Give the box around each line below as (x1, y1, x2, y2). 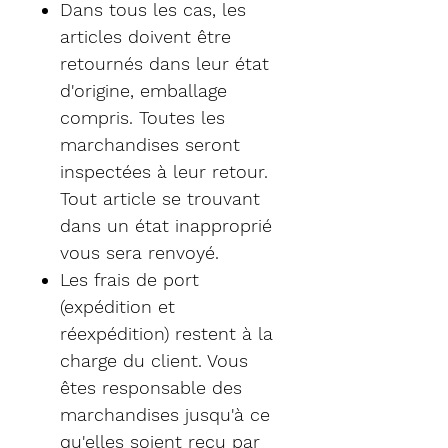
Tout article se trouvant (60, 187, 260, 209)
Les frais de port (60, 268, 199, 290)
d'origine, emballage (60, 79, 227, 101)
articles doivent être (60, 25, 231, 47)
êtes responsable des (60, 376, 242, 398)
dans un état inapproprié (60, 214, 272, 236)
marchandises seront (60, 133, 240, 155)
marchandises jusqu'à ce (60, 403, 270, 425)
